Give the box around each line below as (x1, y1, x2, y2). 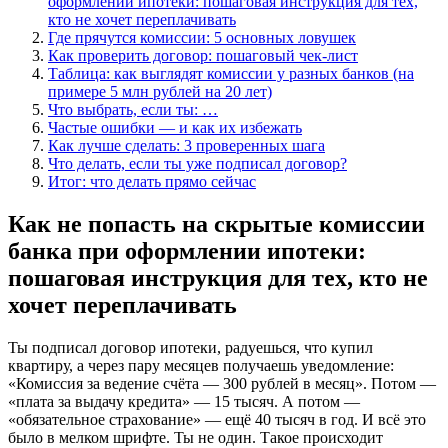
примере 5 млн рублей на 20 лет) (48, 82, 272, 100)
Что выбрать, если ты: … (48, 100, 218, 118)
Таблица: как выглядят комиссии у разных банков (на (48, 64, 414, 82)
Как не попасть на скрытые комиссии (8, 210, 425, 237)
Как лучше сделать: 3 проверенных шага (48, 136, 325, 154)
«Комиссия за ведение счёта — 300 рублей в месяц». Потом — (8, 374, 436, 392)
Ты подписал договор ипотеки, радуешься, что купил (8, 338, 373, 356)
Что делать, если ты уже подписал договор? (48, 154, 347, 172)
